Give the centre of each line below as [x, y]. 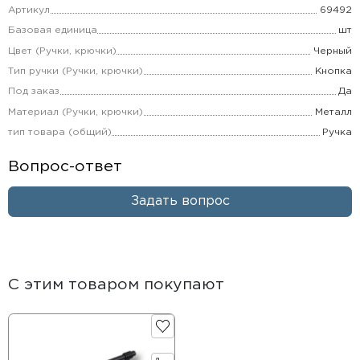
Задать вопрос [180, 202]
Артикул [29, 10]
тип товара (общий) [59, 133]
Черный [333, 51]
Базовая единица [52, 31]
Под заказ [33, 92]
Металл [334, 112]
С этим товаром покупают [116, 285]
